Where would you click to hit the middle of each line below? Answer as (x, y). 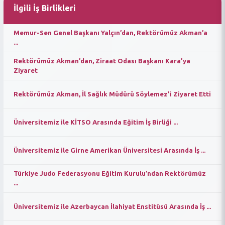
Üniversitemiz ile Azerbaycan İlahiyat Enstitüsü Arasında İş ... (112, 206)
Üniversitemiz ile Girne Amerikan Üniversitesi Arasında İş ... (109, 150)
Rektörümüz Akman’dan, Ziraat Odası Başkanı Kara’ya (102, 61)
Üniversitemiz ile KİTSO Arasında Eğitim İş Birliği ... (95, 122)
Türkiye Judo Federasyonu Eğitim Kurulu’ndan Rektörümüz (109, 173)
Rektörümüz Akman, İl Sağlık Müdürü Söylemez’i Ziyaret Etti (112, 94)
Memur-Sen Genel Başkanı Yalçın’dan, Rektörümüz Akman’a (110, 33)
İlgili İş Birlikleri (44, 8)
